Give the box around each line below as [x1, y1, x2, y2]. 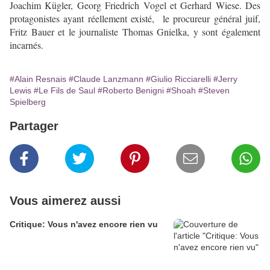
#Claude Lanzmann [69, 74, 143, 84]
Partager [10, 119, 58, 133]
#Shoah [166, 86, 196, 95]
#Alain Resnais [10, 74, 66, 84]
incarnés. [10, 39, 43, 51]
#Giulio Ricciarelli [146, 74, 211, 84]
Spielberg [10, 97, 46, 107]
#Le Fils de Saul [34, 86, 95, 95]
